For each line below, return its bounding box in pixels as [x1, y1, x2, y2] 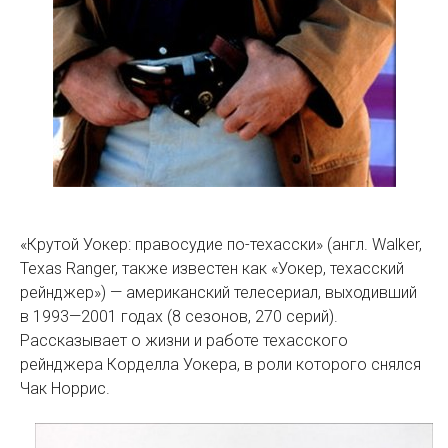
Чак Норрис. [20, 379, 110, 398]
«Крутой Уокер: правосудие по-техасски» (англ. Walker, [20, 235, 422, 254]
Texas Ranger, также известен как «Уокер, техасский [20, 259, 404, 278]
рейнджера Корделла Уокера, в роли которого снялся [20, 355, 421, 374]
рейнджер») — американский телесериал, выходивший [20, 283, 417, 302]
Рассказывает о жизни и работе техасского [20, 331, 348, 350]
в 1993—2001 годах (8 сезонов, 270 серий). [20, 307, 338, 326]
